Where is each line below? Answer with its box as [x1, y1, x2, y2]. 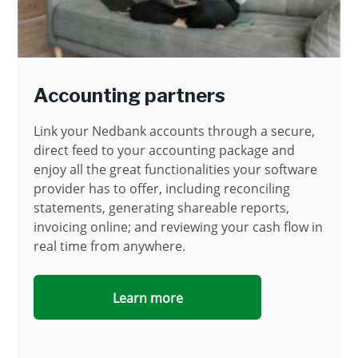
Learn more [112, 289, 183, 307]
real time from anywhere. [34, 237, 185, 255]
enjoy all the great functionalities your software [34, 161, 317, 178]
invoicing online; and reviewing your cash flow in [34, 218, 323, 236]
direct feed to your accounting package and [34, 141, 295, 159]
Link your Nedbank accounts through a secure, [34, 122, 315, 140]
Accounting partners [34, 84, 225, 107]
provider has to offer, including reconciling [34, 180, 290, 197]
